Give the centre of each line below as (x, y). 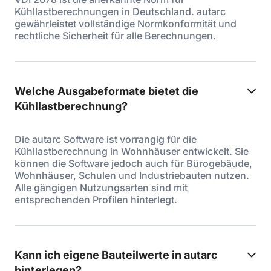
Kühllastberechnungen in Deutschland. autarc (120, 11)
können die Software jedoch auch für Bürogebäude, (133, 163)
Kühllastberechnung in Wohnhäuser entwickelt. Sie (132, 151)
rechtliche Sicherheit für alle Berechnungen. (115, 35)
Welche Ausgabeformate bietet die (106, 91)
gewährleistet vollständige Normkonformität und (126, 23)
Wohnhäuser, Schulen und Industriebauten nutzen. (132, 175)
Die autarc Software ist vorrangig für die (106, 139)
